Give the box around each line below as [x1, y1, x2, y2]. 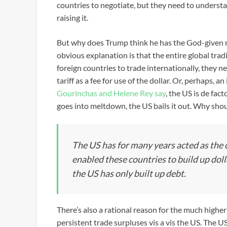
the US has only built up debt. [72, 168, 186, 179]
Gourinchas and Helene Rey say [57, 88, 166, 98]
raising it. [57, 13, 90, 22]
